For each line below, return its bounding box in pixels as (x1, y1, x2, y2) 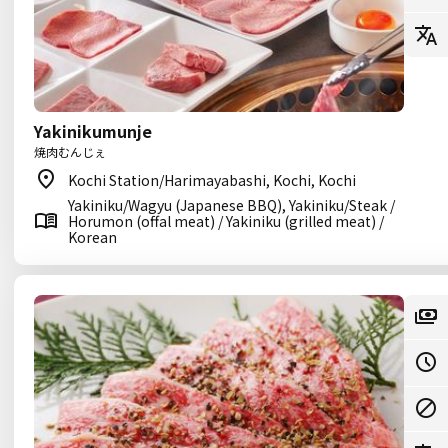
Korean (68, 227, 117, 247)
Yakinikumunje (34, 119, 152, 143)
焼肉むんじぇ (34, 143, 106, 160)
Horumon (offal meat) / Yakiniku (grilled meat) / (68, 211, 384, 231)
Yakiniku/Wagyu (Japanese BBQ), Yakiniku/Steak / (68, 195, 395, 215)
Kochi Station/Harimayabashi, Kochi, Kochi (68, 170, 356, 190)
